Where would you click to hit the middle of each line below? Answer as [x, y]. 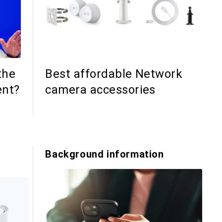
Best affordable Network [114, 74]
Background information [105, 154]
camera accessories [100, 90]
